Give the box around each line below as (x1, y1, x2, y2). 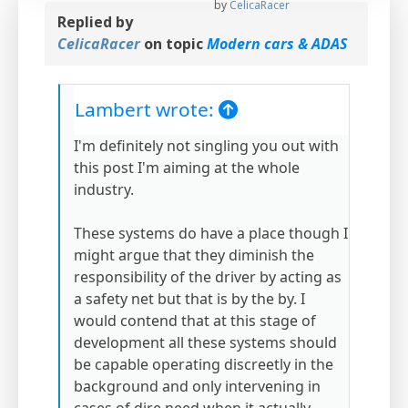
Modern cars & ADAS (207, 34, 347, 55)
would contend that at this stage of (74, 311, 316, 331)
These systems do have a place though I (74, 223, 348, 244)
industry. (74, 179, 134, 200)
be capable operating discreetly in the (74, 354, 333, 375)
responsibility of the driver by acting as (74, 267, 342, 288)
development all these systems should (74, 332, 337, 353)
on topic (140, 34, 207, 55)
